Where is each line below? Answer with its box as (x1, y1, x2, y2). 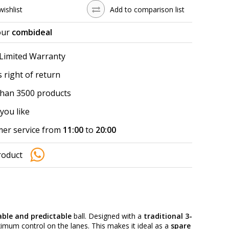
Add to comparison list (110, 5, 185, 14)
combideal (12, 27, 52, 38)
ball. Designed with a (72, 211, 144, 221)
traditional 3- (144, 211, 192, 221)
